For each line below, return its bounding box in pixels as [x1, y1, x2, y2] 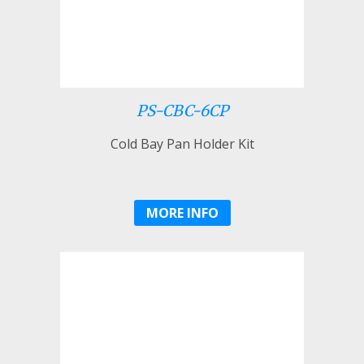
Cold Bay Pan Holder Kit [110, 134, 254, 153]
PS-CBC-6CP [136, 101, 228, 120]
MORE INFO [145, 203, 219, 222]
